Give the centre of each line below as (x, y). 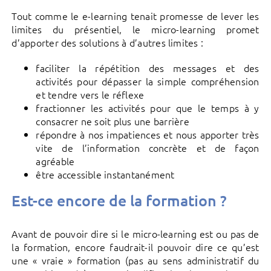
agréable (55, 161)
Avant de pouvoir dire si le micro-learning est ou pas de (135, 233)
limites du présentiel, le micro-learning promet (135, 29)
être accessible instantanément (105, 174)
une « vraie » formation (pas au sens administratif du (135, 260)
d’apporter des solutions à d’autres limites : (108, 42)
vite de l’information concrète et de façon (148, 147)
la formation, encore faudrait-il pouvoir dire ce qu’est (135, 247)
